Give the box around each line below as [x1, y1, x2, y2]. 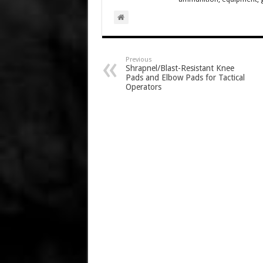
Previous [125, 56, 152, 63]
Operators [125, 82, 161, 92]
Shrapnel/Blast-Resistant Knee [125, 63, 234, 73]
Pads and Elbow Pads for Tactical [125, 73, 245, 82]
